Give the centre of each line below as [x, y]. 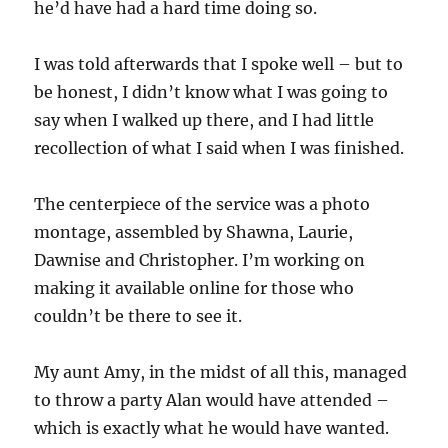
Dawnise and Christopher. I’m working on [200, 260]
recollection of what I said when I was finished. [219, 148]
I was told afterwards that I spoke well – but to [219, 64]
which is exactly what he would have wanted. [212, 428]
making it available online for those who [194, 288]
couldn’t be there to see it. [138, 316]
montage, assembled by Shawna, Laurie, [194, 232]
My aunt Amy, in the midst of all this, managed [221, 372]
